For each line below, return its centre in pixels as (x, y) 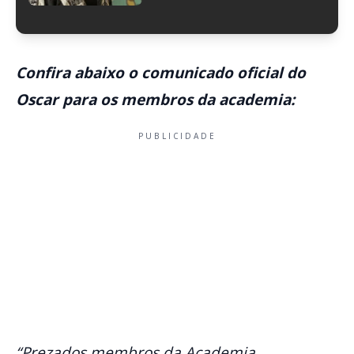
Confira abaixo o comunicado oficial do (161, 73)
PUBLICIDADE (177, 136)
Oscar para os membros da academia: (155, 100)
